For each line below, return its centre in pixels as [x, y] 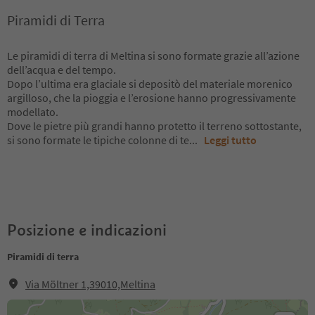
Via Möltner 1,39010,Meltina [90, 284]
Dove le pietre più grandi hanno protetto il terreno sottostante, [154, 126]
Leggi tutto [230, 140]
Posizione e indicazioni [87, 230]
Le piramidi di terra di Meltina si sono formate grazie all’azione [153, 56]
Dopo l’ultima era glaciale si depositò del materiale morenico [150, 84]
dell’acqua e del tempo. [62, 70]
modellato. [33, 112]
